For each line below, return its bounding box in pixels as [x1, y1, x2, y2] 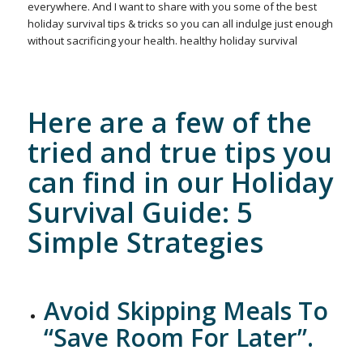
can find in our [27, 164, 231, 202]
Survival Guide [27, 194, 222, 232]
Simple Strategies [27, 224, 263, 262]
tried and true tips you [27, 134, 332, 172]
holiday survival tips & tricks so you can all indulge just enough [27, 16, 333, 32]
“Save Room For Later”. [43, 321, 314, 355]
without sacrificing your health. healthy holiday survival [27, 33, 297, 49]
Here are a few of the [27, 104, 312, 142]
